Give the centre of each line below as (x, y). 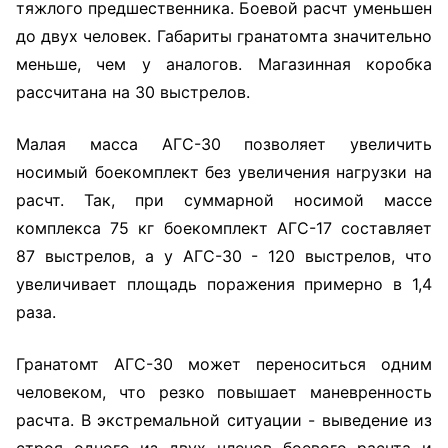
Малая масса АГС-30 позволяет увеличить (224, 144)
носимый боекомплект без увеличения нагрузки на (224, 172)
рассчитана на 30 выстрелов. (133, 92)
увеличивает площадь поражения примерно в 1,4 (224, 284)
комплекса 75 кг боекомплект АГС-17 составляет (224, 228)
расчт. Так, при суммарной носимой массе (224, 200)
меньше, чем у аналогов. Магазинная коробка (224, 64)
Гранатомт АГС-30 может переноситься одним (224, 364)
